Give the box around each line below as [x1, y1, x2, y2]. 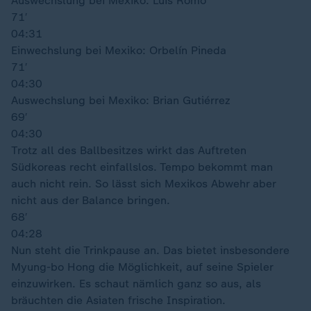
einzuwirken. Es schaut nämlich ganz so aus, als [11, 277, 261, 290]
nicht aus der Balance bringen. [11, 194, 170, 207]
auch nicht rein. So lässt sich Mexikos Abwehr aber [11, 177, 276, 190]
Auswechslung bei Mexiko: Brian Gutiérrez [11, 94, 230, 107]
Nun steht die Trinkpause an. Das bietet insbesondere [11, 244, 289, 257]
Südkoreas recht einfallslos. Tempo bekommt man [11, 160, 273, 174]
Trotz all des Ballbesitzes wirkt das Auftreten [11, 144, 246, 157]
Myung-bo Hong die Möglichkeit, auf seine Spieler [11, 260, 273, 274]
